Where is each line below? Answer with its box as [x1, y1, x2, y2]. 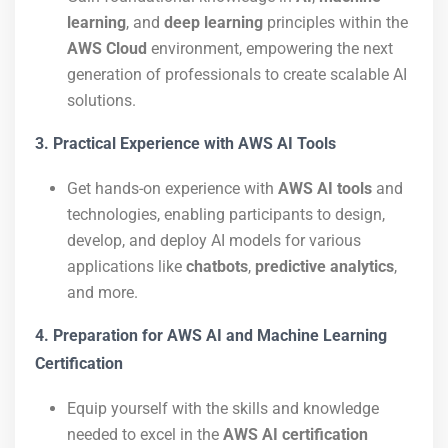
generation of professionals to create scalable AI [67, 65, 407, 84]
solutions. [67, 91, 136, 110]
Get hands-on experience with [67, 179, 278, 198]
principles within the [263, 13, 408, 32]
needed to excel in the [67, 425, 223, 444]
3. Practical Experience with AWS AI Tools [35, 134, 336, 153]
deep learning [164, 13, 263, 32]
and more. [67, 283, 138, 302]
